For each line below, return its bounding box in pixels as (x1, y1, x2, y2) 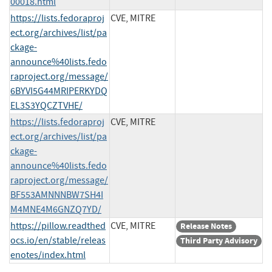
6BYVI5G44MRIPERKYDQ (10, 84, 107, 97)
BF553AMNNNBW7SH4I (10, 188, 103, 201)
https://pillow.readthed (10, 219, 106, 232)
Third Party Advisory (180, 234, 257, 246)
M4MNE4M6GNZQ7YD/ (10, 203, 101, 216)
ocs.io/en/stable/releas (10, 234, 106, 246)
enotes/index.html (10, 248, 86, 261)
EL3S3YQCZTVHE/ (10, 99, 83, 112)
